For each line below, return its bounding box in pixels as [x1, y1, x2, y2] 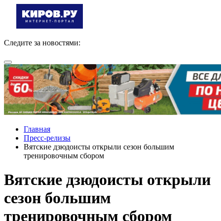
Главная [24, 125, 50, 133]
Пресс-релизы [24, 134, 71, 142]
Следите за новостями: [4, 38, 80, 47]
